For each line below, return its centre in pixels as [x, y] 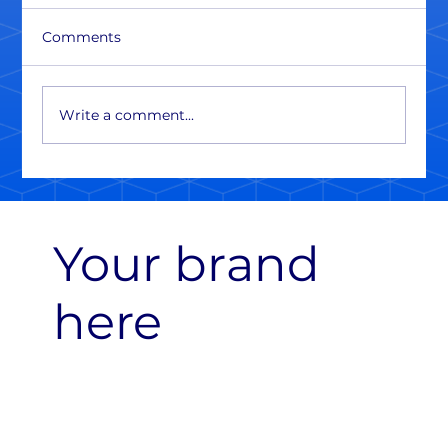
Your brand [186, 264]
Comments [82, 37]
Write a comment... [127, 114]
